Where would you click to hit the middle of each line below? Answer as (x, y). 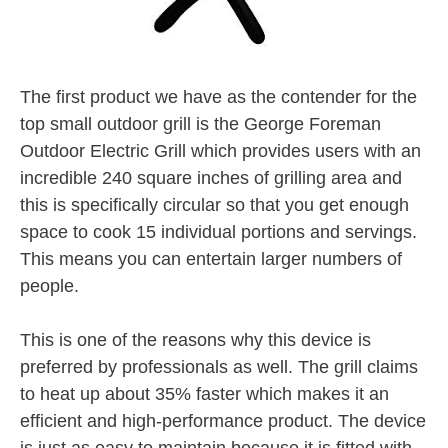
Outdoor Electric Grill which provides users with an (220, 150)
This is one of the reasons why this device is (195, 339)
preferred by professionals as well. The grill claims (219, 366)
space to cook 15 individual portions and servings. (218, 231)
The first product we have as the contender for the (218, 96)
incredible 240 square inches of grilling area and (211, 177)
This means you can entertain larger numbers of (211, 258)
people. (49, 285)
